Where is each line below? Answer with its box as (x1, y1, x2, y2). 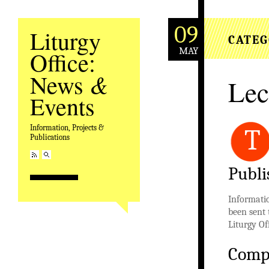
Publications (30, 133, 70, 142)
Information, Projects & (30, 123, 104, 132)
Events (30, 90, 95, 122)
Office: (30, 46, 95, 78)
